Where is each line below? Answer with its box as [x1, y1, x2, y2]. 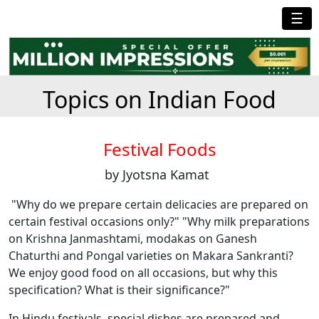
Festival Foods [103, 137, 216, 161]
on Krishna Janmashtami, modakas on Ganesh [9, 230, 257, 246]
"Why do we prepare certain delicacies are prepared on [9, 196, 308, 212]
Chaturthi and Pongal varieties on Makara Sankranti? [9, 247, 293, 263]
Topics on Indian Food [43, 83, 276, 115]
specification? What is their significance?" [9, 281, 230, 298]
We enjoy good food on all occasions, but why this [9, 264, 278, 281]
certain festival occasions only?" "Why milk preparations [9, 213, 310, 229]
